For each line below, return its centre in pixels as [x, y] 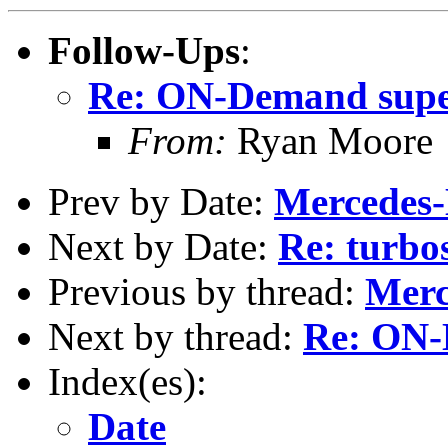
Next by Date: [163, 246]
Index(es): [127, 381]
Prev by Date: [161, 201]
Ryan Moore [330, 140]
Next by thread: [175, 336]
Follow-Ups [144, 50]
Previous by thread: [206, 291]
